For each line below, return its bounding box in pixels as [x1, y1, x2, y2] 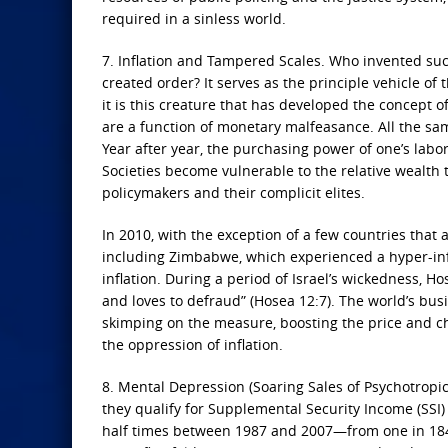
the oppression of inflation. [102, 335, 283, 354]
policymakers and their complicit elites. [102, 183, 365, 202]
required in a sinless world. [102, 9, 286, 28]
